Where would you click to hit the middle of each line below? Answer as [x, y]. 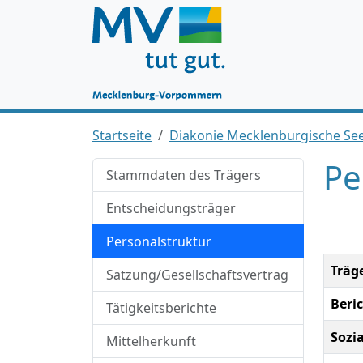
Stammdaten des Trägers [184, 175]
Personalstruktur [159, 241]
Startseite [122, 135]
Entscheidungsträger [171, 208]
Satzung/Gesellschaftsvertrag [197, 275]
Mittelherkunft [151, 341]
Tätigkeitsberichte [161, 308]
